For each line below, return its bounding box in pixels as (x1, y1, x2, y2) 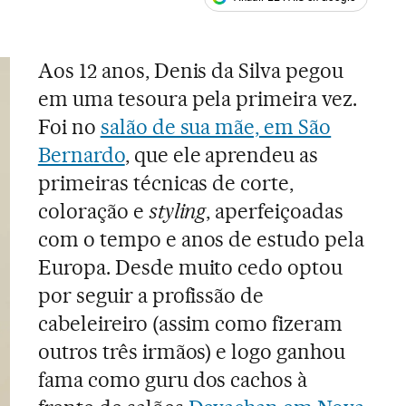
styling (148, 198, 207, 224)
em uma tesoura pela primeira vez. (37, 86, 358, 111)
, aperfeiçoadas (206, 198, 344, 224)
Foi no (37, 114, 101, 140)
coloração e (37, 198, 149, 224)
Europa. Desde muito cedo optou (37, 255, 343, 280)
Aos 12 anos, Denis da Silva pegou (37, 58, 344, 83)
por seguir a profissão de (37, 283, 265, 308)
